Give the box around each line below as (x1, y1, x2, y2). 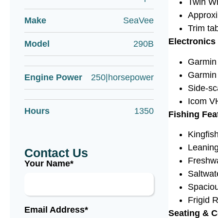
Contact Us (24, 146, 88, 160)
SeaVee (123, 16, 154, 25)
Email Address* (24, 205, 88, 215)
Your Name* (24, 159, 73, 168)
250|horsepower (91, 73, 154, 82)
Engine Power (24, 73, 82, 82)
